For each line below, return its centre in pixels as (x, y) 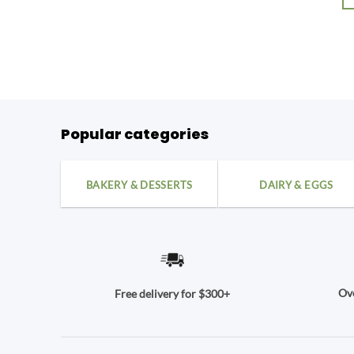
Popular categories (135, 134)
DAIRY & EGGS (296, 185)
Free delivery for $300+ (173, 293)
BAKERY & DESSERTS (139, 185)
